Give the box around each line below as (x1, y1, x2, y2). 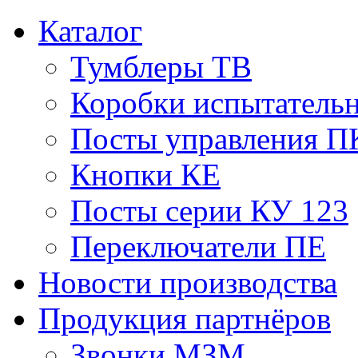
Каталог (38, 14, 142, 48)
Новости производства (38, 265, 337, 300)
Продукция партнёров (38, 301, 331, 336)
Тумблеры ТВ (70, 50, 252, 84)
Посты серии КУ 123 (70, 193, 348, 228)
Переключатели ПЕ (70, 229, 326, 264)
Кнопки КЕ (70, 157, 221, 192)
